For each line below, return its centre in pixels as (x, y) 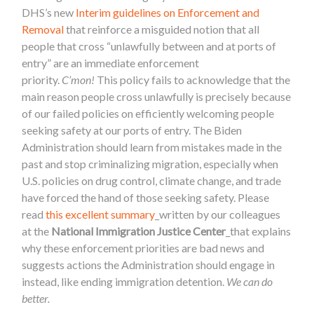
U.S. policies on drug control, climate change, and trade (152, 180)
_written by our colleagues (218, 214)
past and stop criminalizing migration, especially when (150, 163)
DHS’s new (49, 12)
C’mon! (80, 79)
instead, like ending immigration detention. (124, 281)
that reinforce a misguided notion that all (162, 29)
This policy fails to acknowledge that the (194, 79)
